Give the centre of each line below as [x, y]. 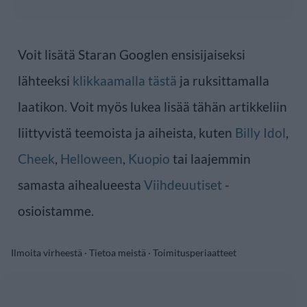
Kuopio [149, 158]
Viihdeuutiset [183, 184]
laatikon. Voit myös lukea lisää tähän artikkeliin [152, 106]
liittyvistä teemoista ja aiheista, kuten [126, 132]
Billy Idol [260, 132]
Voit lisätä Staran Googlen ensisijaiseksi [132, 54]
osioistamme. [56, 210]
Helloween [91, 158]
